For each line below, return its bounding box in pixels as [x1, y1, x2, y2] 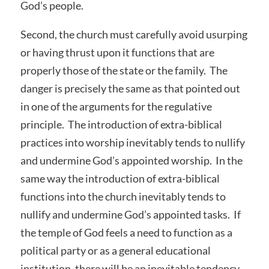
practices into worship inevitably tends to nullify [20, 135, 245, 149]
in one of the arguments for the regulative [20, 99, 212, 113]
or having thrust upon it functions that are [20, 45, 214, 59]
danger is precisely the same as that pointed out [20, 81, 240, 95]
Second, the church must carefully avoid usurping [20, 27, 247, 41]
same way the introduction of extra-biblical [20, 171, 220, 185]
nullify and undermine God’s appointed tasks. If [20, 207, 241, 221]
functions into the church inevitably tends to [20, 189, 226, 203]
